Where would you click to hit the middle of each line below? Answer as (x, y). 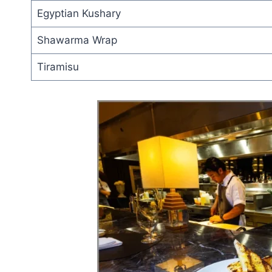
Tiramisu (58, 66)
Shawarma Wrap (77, 40)
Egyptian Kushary (79, 13)
